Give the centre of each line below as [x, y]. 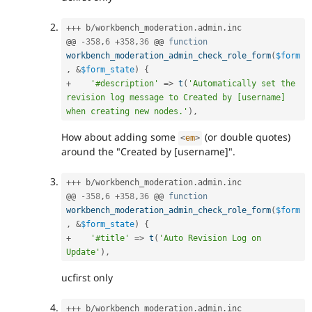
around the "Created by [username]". [148, 152]
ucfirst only [87, 278]
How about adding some [120, 137]
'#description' [125, 83]
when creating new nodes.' [127, 111]
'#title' [110, 238]
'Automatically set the [242, 83]
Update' [83, 252]
